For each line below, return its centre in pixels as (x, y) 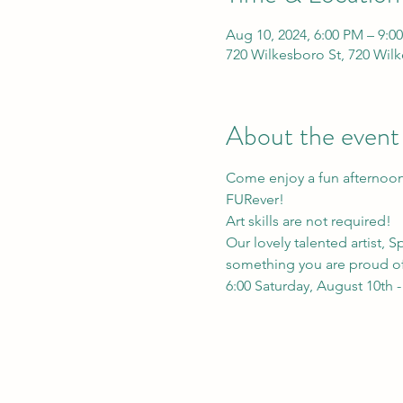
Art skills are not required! (308, 220)
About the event (312, 135)
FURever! (255, 199)
